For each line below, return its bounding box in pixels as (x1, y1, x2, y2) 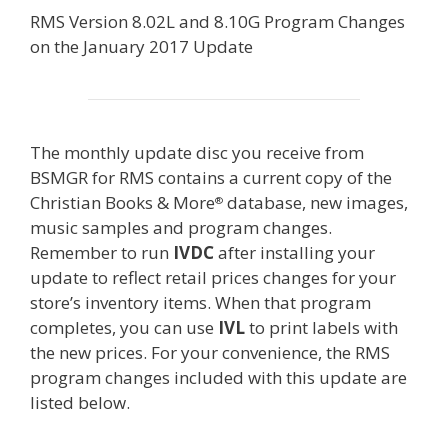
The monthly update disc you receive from (30, 141, 364, 165)
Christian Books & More (30, 191, 215, 215)
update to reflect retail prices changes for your (30, 266, 396, 290)
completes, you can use (30, 316, 218, 340)
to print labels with (245, 316, 398, 340)
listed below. (30, 391, 130, 415)
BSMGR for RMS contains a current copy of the (30, 166, 392, 190)
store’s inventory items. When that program (30, 291, 371, 315)
